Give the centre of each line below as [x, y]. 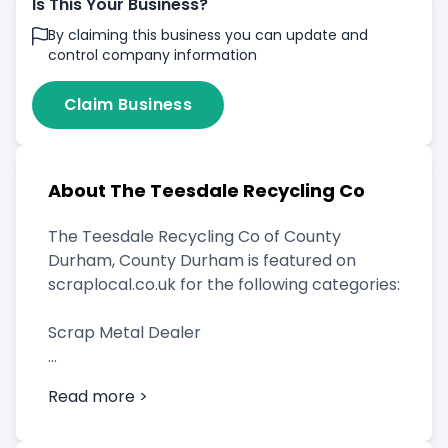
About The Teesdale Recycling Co [206, 190]
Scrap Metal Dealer [124, 332]
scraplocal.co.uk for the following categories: [224, 284]
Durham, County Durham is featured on [202, 260]
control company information [152, 55]
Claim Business [128, 104]
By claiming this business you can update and [207, 35]
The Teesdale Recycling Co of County [194, 236]
